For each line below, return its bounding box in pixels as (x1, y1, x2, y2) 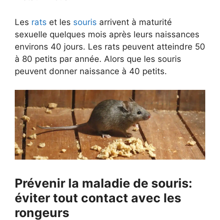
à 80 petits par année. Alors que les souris (15, 54, 181, 64)
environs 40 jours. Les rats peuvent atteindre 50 (15, 41, 205, 52)
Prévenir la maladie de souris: (15, 175, 192, 191)
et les (49, 17, 73, 27)
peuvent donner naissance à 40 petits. (15, 66, 167, 76)
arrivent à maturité (97, 17, 172, 27)
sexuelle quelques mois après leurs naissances (15, 29, 199, 39)
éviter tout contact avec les (15, 190, 181, 205)
